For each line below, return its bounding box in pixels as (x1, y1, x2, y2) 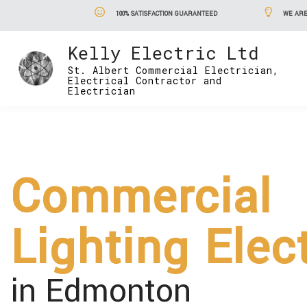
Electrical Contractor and (68, 74, 223, 87)
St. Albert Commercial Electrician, (68, 64, 280, 77)
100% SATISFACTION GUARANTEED (113, 10, 217, 19)
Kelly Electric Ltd (68, 41, 260, 64)
